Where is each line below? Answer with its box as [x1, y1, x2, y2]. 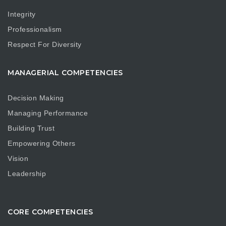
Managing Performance [8, 108, 88, 117]
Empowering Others [8, 139, 76, 147]
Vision [8, 154, 28, 162]
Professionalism [8, 25, 62, 33]
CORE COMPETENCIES [8, 207, 93, 217]
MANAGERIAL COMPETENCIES [8, 68, 123, 78]
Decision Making [8, 93, 64, 102]
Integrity [8, 10, 36, 18]
